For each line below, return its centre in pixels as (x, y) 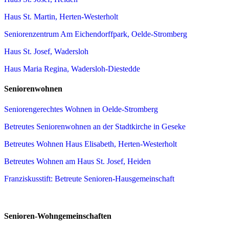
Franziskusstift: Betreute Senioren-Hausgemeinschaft (89, 178)
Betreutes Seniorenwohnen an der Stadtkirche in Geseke (95, 126)
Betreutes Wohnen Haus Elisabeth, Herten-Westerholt (90, 144)
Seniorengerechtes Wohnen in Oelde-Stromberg (81, 109)
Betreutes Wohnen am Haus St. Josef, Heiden (77, 161)
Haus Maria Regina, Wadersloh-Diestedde (72, 69)
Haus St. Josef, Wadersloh (46, 52)
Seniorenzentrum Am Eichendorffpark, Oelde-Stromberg (96, 34)
